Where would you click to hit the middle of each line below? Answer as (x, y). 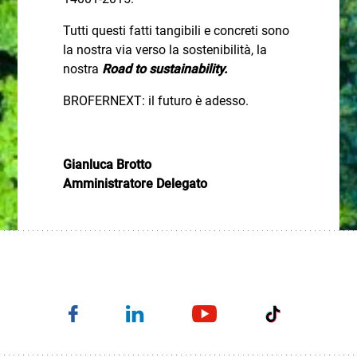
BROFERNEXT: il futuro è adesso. (155, 101)
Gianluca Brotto (107, 165)
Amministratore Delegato (135, 184)
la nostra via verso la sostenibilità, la (165, 50)
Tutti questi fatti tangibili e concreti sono (176, 31)
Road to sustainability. (163, 69)
